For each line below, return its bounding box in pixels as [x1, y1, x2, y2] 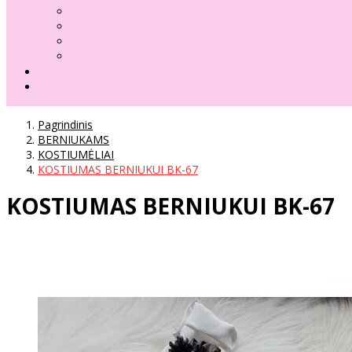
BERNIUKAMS [38, 131, 109, 147]
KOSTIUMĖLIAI [38, 146, 114, 162]
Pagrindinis [38, 116, 93, 132]
